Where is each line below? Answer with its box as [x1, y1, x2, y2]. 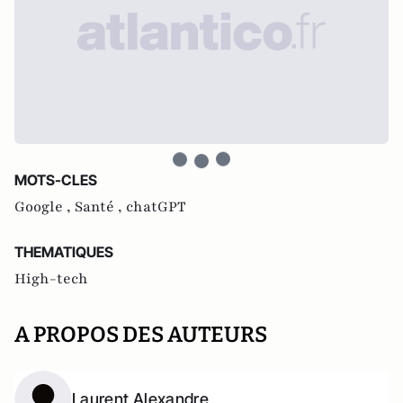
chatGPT [126, 197, 186, 217]
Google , [14, 197, 75, 217]
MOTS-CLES [14, 171, 97, 189]
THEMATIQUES [14, 243, 113, 261]
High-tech [14, 269, 88, 289]
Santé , [75, 197, 126, 217]
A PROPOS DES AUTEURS [14, 322, 267, 347]
